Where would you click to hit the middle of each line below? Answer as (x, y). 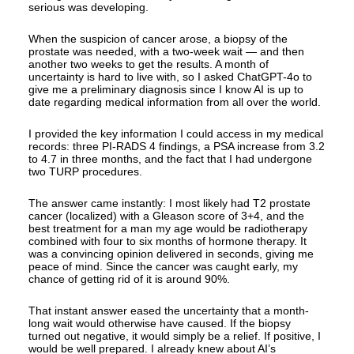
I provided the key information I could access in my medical (176, 134)
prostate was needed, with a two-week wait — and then (166, 52)
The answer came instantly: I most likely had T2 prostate (169, 203)
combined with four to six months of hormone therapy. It (168, 241)
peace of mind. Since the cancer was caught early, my (163, 267)
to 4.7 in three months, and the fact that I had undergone (170, 159)
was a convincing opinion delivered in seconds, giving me (171, 254)
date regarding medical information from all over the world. (175, 102)
